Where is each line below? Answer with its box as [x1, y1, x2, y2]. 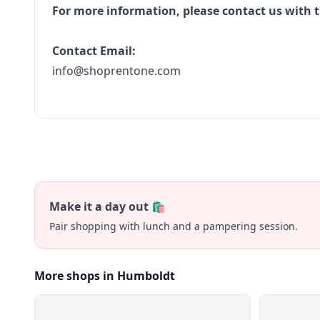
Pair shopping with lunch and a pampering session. [49, 219, 298, 233]
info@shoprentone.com [52, 63, 181, 79]
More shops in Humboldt [34, 268, 175, 284]
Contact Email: [52, 43, 136, 59]
